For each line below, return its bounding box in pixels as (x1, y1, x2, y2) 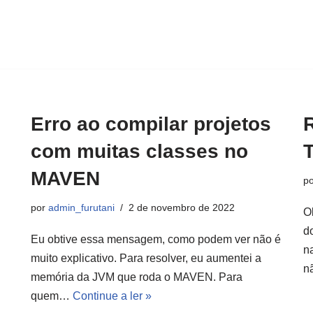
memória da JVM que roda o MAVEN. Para (31, 271, 242, 283)
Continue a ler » (73, 290, 152, 302)
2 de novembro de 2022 (129, 202, 235, 213)
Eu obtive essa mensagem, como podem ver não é (31, 233, 281, 245)
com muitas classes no (31, 140, 248, 162)
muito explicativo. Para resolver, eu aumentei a (31, 252, 261, 264)
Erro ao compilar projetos (31, 113, 271, 135)
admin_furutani (48, 202, 115, 213)
